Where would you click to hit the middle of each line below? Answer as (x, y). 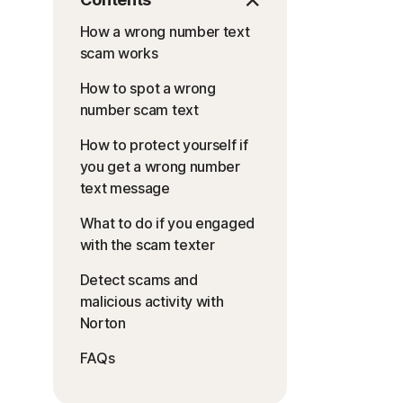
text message (125, 188)
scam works (119, 54)
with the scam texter (147, 245)
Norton (103, 323)
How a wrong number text (165, 32)
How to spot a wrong (148, 89)
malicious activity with (152, 302)
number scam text (139, 110)
